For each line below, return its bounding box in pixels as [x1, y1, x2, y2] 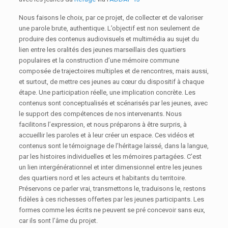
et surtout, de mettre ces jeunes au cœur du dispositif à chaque [19, 78, 205, 86]
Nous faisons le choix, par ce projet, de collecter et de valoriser [19, 14, 204, 22]
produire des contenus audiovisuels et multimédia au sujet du [19, 35, 199, 43]
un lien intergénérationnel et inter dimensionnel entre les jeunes [19, 163, 203, 172]
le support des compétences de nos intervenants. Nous [19, 110, 182, 118]
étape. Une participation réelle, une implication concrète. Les [19, 89, 196, 97]
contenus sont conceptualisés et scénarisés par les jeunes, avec [19, 99, 208, 107]
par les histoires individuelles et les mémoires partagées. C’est [19, 153, 202, 161]
